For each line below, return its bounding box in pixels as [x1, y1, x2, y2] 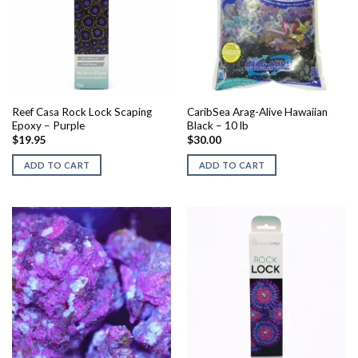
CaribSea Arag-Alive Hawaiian [186, 105, 328, 118]
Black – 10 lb [186, 118, 249, 132]
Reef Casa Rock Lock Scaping [11, 105, 152, 118]
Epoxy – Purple [11, 118, 85, 132]
